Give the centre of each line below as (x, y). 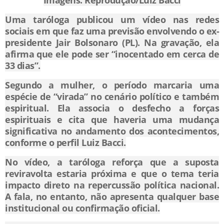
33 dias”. (23, 66)
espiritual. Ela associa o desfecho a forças (112, 108)
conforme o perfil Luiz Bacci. (65, 143)
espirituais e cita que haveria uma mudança (112, 120)
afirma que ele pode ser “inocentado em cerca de (112, 54)
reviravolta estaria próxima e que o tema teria (112, 174)
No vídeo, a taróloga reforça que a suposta (112, 162)
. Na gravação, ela (178, 43)
